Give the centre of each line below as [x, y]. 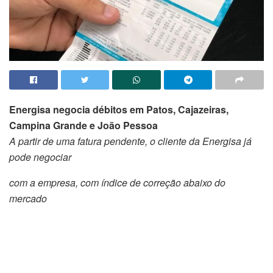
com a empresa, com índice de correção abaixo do [117, 183]
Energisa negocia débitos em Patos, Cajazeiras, [119, 110]
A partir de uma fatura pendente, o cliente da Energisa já [130, 141]
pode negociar [40, 157]
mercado [28, 199]
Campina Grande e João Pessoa [83, 126]
